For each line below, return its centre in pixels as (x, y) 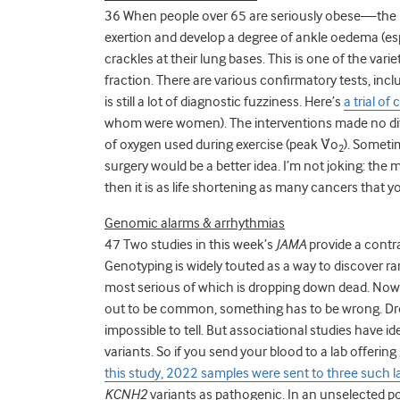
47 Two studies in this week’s (190, 244)
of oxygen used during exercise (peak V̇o (221, 144)
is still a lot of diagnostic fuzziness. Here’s (224, 101)
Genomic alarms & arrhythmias (195, 223)
